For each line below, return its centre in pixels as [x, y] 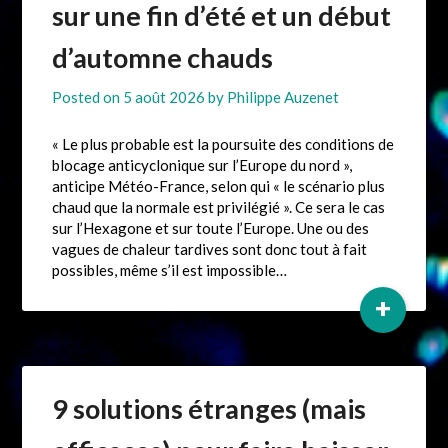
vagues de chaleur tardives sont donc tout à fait [210, 249]
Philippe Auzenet [283, 97]
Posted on [88, 97]
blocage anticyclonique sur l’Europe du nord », [202, 165]
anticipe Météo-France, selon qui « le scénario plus [219, 186]
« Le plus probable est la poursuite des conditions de [223, 144]
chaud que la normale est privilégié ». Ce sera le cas [219, 207]
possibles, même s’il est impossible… [170, 270]
